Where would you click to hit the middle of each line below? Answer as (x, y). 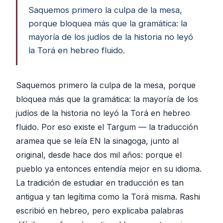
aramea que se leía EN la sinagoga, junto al (97, 141)
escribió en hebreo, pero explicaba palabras (100, 211)
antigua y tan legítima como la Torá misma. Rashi (108, 197)
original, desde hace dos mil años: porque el (99, 155)
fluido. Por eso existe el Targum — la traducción (107, 127)
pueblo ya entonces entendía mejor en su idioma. (109, 169)
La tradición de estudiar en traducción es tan (100, 183)
